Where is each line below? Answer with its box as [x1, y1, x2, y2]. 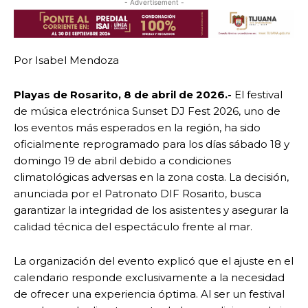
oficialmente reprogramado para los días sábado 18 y [14, 137, 289, 151]
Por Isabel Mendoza [14, 54, 119, 67]
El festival [232, 88, 283, 102]
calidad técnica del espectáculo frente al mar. [14, 220, 252, 234]
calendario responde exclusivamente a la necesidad [14, 271, 285, 285]
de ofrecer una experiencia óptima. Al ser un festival [14, 287, 285, 301]
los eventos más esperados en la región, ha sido [14, 121, 261, 135]
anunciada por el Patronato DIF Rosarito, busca [14, 187, 261, 201]
